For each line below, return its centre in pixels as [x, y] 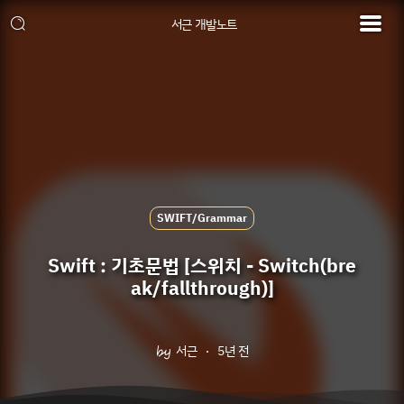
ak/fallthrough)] [202, 289]
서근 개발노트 [204, 25]
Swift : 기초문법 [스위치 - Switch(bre [202, 266]
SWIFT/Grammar [202, 218]
